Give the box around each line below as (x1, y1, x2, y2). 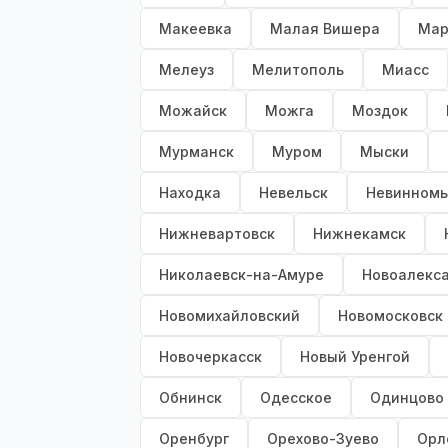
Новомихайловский (159, 307, 300, 325)
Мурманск (159, 143, 234, 161)
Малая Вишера (270, 20, 380, 38)
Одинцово (370, 389, 444, 407)
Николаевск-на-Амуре (159, 266, 324, 284)
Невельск (259, 184, 328, 202)
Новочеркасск (159, 348, 262, 366)
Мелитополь (252, 61, 344, 79)
